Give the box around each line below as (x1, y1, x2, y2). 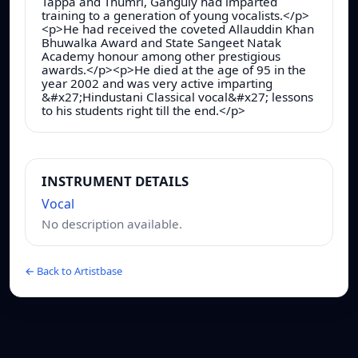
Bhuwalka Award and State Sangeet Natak (42, 34, 281, 50)
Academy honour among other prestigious (42, 47, 280, 64)
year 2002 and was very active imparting (42, 74, 272, 91)
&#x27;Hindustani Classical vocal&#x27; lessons (42, 88, 313, 105)
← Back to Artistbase (25, 263, 122, 278)
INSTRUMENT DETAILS (42, 171, 189, 190)
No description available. (42, 215, 182, 232)
